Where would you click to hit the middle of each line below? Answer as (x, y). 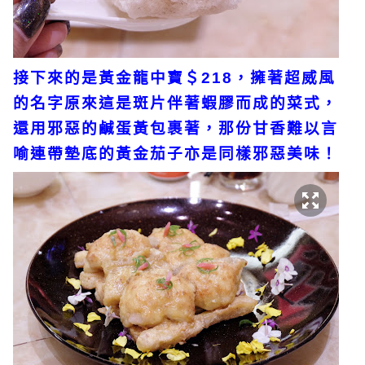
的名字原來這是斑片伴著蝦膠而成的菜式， (176, 103)
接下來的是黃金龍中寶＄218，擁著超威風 (174, 77)
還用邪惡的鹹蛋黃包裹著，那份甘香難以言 (176, 128)
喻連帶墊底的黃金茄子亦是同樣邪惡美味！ (176, 153)
